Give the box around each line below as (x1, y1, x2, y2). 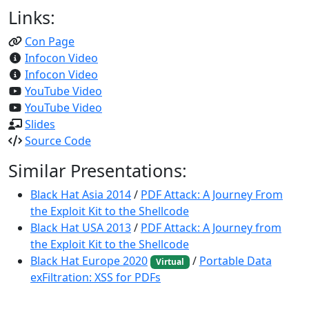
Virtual (155, 256, 184, 268)
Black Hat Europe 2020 (30, 253, 148, 268)
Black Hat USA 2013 (30, 220, 131, 235)
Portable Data (199, 253, 272, 268)
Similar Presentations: (8, 159, 187, 182)
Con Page (25, 34, 74, 49)
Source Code (25, 133, 91, 148)
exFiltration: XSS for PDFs (30, 270, 161, 286)
